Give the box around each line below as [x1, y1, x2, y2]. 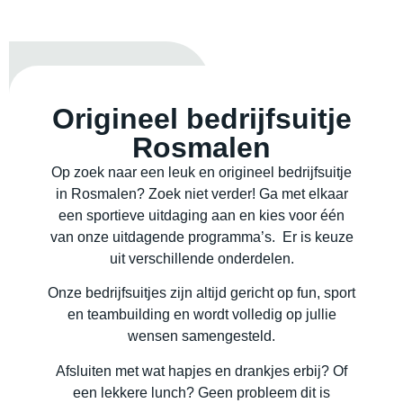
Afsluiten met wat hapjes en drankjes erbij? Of [56, 363, 347, 379]
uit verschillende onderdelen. [109, 251, 294, 267]
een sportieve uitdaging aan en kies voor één [58, 208, 345, 224]
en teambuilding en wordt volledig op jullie [67, 307, 336, 323]
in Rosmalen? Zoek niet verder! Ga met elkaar [55, 186, 348, 202]
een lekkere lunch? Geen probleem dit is [73, 384, 330, 400]
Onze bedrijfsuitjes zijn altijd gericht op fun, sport [48, 285, 355, 301]
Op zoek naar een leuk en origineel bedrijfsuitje [51, 165, 352, 181]
